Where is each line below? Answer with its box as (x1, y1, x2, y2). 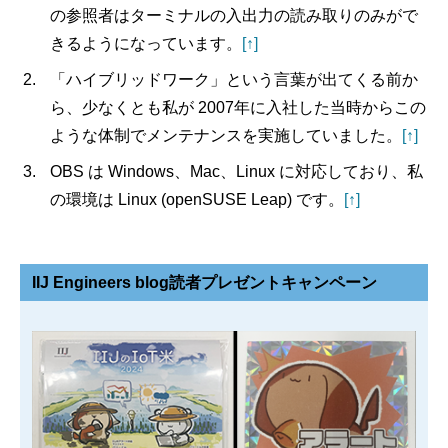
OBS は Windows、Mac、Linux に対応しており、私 (50, 163, 423, 181)
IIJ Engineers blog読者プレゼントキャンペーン (32, 274, 377, 292)
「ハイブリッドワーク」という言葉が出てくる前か (50, 71, 418, 89)
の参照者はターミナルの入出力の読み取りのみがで (50, 7, 418, 25)
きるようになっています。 (50, 35, 242, 53)
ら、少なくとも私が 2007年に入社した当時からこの (50, 99, 426, 117)
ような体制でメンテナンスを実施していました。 (50, 127, 402, 145)
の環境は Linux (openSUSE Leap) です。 (50, 191, 344, 209)
